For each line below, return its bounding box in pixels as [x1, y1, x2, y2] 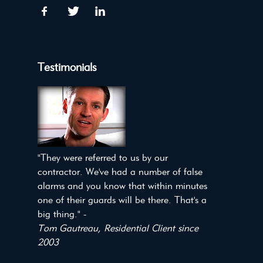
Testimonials [38, 60, 97, 74]
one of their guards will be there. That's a [38, 194, 207, 205]
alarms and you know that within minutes [38, 180, 207, 191]
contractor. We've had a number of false [38, 166, 203, 177]
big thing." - [38, 208, 86, 220]
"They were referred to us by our [38, 151, 168, 163]
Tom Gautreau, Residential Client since [38, 222, 198, 234]
